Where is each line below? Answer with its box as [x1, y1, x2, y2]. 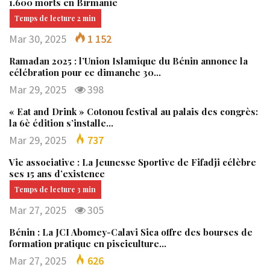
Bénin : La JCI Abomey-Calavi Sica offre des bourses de [9, 226, 253, 239]
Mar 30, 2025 [9, 32, 66, 46]
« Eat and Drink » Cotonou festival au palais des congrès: [9, 105, 258, 118]
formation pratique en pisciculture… [9, 237, 166, 250]
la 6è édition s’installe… [9, 117, 113, 130]
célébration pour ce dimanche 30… [9, 66, 161, 79]
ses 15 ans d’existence [9, 168, 105, 180]
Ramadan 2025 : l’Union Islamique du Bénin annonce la [9, 55, 248, 67]
